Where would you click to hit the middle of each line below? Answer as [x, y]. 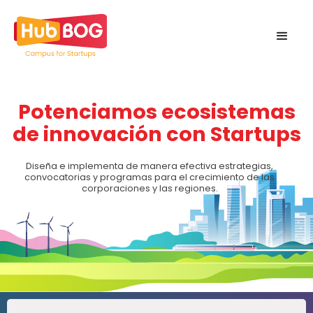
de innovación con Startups [156, 134]
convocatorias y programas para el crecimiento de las [150, 177]
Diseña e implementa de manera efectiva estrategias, [150, 166]
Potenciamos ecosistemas [156, 112]
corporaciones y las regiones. [150, 188]
